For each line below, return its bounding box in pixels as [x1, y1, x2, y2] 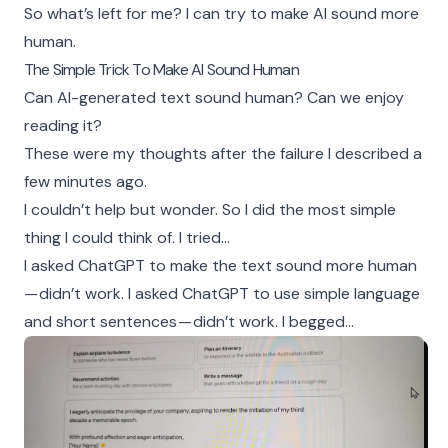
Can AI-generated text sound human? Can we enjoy [24, 87, 404, 108]
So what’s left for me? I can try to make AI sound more [24, 3, 419, 24]
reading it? [24, 115, 102, 136]
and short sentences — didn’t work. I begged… [24, 311, 354, 332]
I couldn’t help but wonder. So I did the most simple [24, 199, 396, 220]
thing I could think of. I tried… [24, 227, 230, 248]
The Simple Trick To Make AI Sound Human [24, 59, 299, 80]
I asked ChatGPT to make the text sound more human [24, 255, 418, 276]
